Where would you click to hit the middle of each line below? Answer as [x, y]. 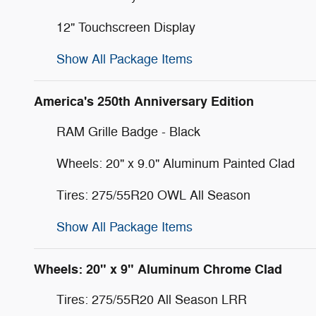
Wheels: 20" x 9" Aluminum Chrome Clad [158, 269]
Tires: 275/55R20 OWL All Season [153, 195]
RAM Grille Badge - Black [128, 132]
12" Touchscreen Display [126, 27]
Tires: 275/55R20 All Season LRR [152, 299]
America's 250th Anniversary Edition [144, 101]
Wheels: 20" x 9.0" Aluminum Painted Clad [176, 163]
